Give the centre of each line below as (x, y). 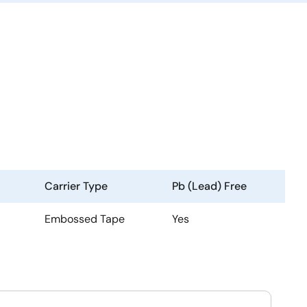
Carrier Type (76, 186)
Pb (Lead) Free (209, 186)
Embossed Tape (85, 219)
